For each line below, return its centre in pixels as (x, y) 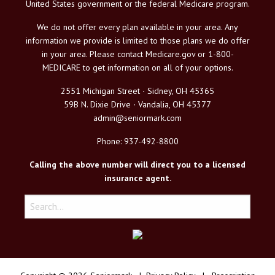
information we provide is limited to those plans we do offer (137, 40)
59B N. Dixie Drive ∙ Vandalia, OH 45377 (137, 104)
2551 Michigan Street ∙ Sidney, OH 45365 (137, 91)
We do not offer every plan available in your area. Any (137, 27)
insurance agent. (137, 178)
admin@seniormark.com (137, 118)
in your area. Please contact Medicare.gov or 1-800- (137, 54)
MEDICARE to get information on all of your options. (137, 67)
